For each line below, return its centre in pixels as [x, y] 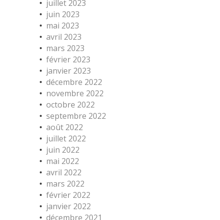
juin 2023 [63, 14]
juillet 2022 [66, 138]
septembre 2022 [76, 116]
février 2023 [68, 59]
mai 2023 [63, 26]
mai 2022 [63, 161]
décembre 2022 [74, 82]
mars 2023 [65, 48]
